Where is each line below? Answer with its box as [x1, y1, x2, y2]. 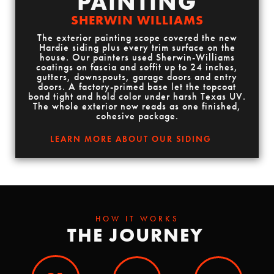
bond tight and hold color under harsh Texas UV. [28, 91, 246, 102]
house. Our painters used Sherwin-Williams [39, 51, 235, 63]
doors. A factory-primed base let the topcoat [38, 81, 236, 92]
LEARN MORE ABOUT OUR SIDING [50, 134, 212, 144]
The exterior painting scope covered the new [37, 32, 237, 43]
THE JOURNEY [67, 223, 204, 246]
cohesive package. [95, 110, 179, 122]
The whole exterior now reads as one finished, [33, 100, 241, 112]
